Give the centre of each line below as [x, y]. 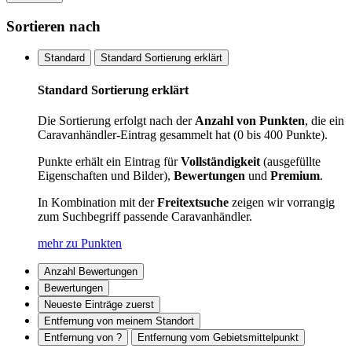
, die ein [324, 120]
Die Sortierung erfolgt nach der [116, 120]
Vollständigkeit [220, 161]
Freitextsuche [193, 202]
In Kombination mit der [97, 202]
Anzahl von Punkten [250, 120]
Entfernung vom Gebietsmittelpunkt [218, 337]
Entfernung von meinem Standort [119, 321]
